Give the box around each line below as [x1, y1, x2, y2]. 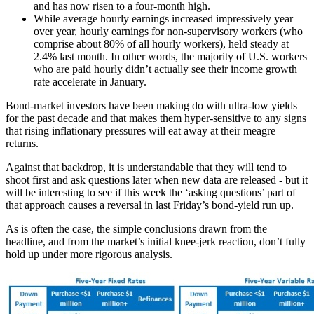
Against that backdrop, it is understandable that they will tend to [6, 161, 287, 173]
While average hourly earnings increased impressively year [34, 12, 293, 25]
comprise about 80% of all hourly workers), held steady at [34, 37, 289, 50]
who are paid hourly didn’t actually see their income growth [34, 62, 297, 75]
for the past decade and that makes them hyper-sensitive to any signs [6, 111, 306, 124]
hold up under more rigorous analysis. [6, 247, 172, 260]
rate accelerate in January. [34, 75, 146, 88]
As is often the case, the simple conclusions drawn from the [6, 222, 267, 235]
